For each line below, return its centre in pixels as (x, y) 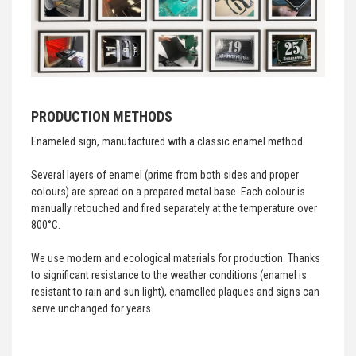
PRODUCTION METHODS (102, 116)
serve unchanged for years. (92, 308)
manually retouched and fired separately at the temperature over (174, 208)
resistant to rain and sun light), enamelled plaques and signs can (175, 292)
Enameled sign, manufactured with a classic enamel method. (168, 141)
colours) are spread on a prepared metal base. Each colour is (168, 192)
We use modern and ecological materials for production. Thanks (176, 258)
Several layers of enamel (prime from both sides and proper (165, 175)
